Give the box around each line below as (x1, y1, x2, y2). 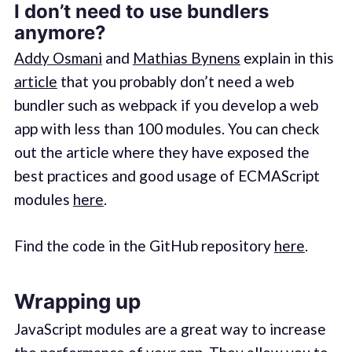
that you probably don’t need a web (57, 72, 294, 91)
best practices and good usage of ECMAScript (13, 167, 320, 185)
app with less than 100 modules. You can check (13, 119, 320, 138)
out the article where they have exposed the (13, 143, 310, 162)
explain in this (240, 49, 334, 68)
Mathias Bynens (132, 49, 240, 68)
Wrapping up (13, 289, 141, 314)
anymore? (13, 20, 106, 44)
